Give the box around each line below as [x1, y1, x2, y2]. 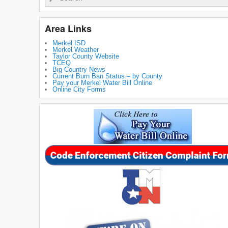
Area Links [45, 22, 92, 35]
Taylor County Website [52, 52, 119, 60]
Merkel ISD [52, 39, 85, 47]
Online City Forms [52, 85, 106, 93]
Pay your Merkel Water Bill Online [52, 79, 152, 87]
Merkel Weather [52, 46, 99, 53]
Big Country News [52, 66, 105, 73]
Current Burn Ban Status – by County [52, 72, 162, 80]
